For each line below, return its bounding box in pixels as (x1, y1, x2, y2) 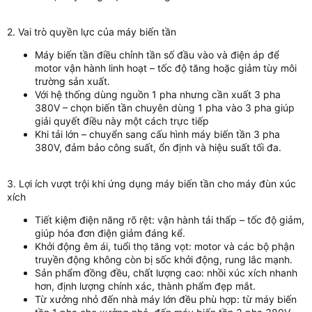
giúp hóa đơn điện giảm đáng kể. (35, 227, 185, 239)
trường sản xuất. (35, 75, 110, 87)
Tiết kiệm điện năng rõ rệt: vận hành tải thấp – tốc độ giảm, (35, 214, 304, 226)
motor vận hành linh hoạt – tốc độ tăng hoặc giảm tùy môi (35, 62, 297, 74)
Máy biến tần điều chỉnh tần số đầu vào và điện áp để (35, 49, 279, 61)
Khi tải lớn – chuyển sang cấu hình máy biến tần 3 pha (35, 128, 280, 140)
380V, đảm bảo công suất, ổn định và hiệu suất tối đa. (35, 141, 281, 153)
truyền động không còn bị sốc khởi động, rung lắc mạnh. (35, 253, 292, 265)
